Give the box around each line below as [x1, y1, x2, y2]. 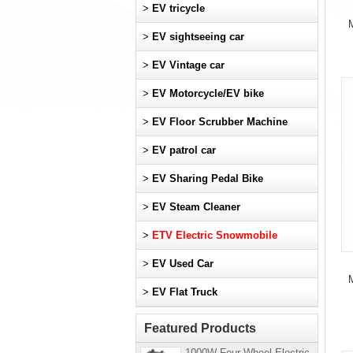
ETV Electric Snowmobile [152, 229, 277, 241]
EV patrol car [152, 144, 216, 156]
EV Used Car [152, 258, 214, 269]
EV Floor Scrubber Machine [152, 116, 288, 128]
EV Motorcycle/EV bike [152, 87, 264, 99]
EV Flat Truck [152, 286, 217, 298]
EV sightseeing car [152, 31, 244, 43]
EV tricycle [152, 2, 205, 14]
